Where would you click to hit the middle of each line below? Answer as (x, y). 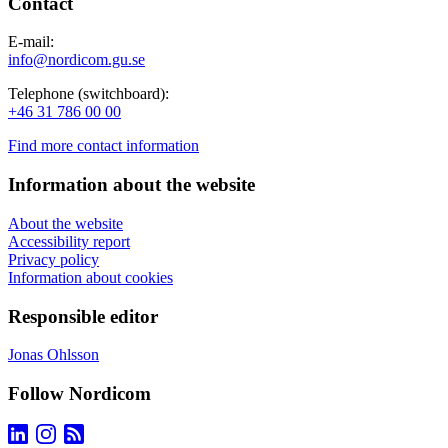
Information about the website (134, 185)
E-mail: (31, 42)
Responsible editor (83, 316)
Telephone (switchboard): (88, 94)
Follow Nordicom (79, 393)
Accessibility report (69, 241)
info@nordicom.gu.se (76, 60)
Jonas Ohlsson (53, 355)
